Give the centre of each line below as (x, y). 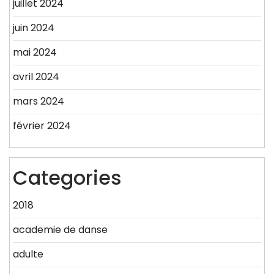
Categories (67, 178)
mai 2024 (35, 53)
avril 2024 (36, 77)
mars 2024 (39, 102)
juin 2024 (34, 28)
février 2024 (42, 126)
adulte (28, 254)
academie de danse (60, 230)
